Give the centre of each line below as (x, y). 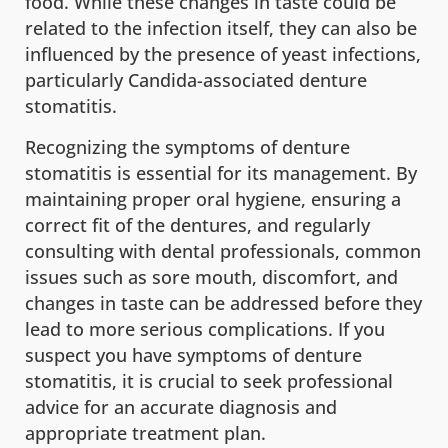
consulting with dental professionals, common (223, 250)
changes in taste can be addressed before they (223, 302)
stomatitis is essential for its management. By (221, 172)
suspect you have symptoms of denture (193, 354)
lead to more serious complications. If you (205, 328)
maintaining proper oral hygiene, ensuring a (213, 198)
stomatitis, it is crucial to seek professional (209, 380)
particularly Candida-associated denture (196, 80)
